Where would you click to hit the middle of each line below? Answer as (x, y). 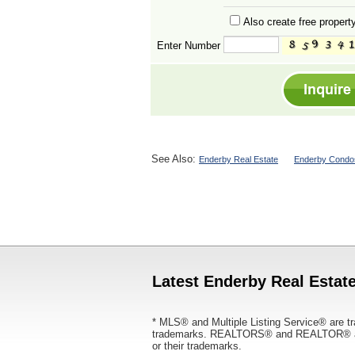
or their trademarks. (197, 346)
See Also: (175, 159)
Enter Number (185, 46)
